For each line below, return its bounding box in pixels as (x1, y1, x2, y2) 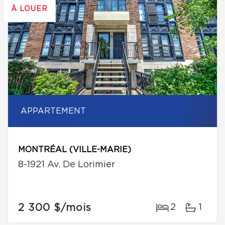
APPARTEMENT (21, 107, 86, 115)
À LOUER (11, 6, 48, 13)
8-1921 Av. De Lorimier (18, 160, 115, 169)
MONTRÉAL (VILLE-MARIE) (18, 146, 131, 154)
